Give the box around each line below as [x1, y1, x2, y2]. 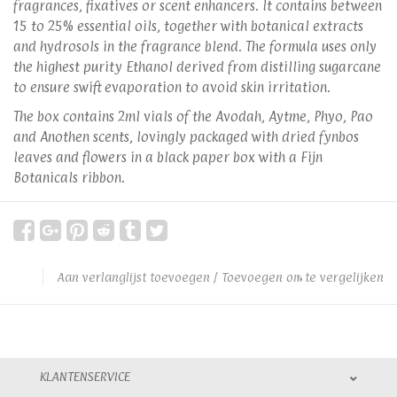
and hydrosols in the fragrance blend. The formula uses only [13, 38, 377, 55]
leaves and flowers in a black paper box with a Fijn [13, 149, 323, 166]
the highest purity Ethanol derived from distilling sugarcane [13, 58, 381, 75]
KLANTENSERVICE [40, 369, 130, 384]
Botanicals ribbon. [13, 169, 125, 186]
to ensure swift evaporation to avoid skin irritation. [13, 79, 334, 96]
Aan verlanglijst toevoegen [57, 269, 210, 284]
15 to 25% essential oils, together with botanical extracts [13, 18, 363, 35]
